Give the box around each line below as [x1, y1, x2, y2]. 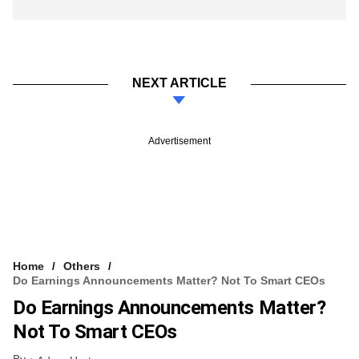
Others [63, 260, 100, 273]
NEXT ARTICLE [132, 76, 227, 91]
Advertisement [148, 135, 211, 147]
